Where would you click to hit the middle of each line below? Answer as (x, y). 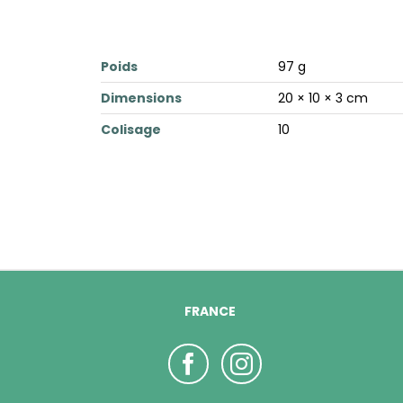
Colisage (131, 130)
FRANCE (210, 311)
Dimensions (141, 98)
